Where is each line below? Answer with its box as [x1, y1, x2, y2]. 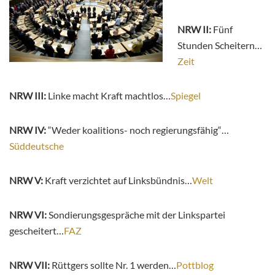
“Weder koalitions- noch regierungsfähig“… [46, 124, 229, 136]
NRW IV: [9, 124, 46, 136]
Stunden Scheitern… [177, 39, 262, 52]
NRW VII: [9, 259, 52, 271]
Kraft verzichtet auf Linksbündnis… [43, 174, 192, 187]
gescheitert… [9, 225, 64, 237]
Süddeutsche [9, 140, 64, 152]
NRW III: [9, 90, 48, 102]
